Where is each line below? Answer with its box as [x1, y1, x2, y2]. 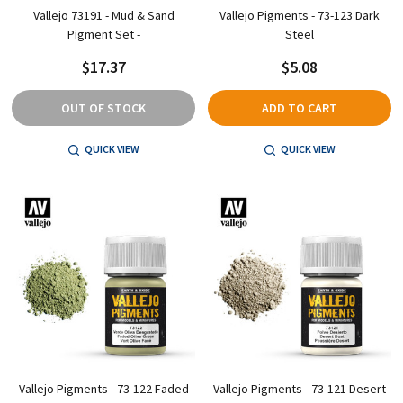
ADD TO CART [262, 99, 337, 116]
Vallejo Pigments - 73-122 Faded [18, 380, 189, 397]
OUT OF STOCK [61, 99, 146, 116]
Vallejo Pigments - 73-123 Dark [219, 6, 380, 23]
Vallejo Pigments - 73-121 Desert [213, 380, 386, 397]
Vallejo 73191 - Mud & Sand [32, 6, 175, 23]
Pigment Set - [67, 25, 140, 42]
